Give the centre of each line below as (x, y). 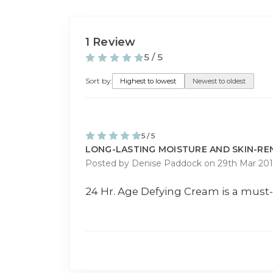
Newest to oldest (219, 81)
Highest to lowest (148, 81)
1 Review (110, 41)
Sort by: (98, 81)
